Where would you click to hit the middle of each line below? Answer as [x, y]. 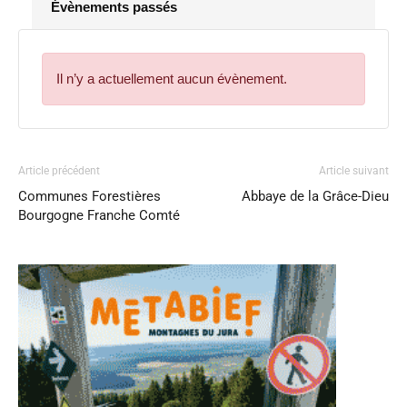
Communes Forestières [89, 196]
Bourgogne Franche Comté [99, 215]
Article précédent [59, 171]
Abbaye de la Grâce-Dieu [315, 196]
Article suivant [354, 171]
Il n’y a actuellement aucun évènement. [172, 79]
